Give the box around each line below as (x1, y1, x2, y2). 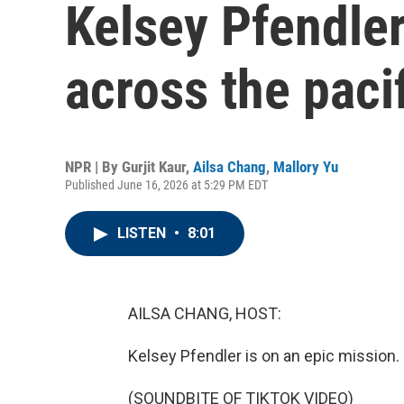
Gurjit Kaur (122, 158, 186, 176)
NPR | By (65, 158, 122, 176)
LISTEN (117, 225, 170, 242)
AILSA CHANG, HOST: (128, 304, 281, 323)
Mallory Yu (273, 158, 338, 176)
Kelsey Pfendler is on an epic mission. (128, 346, 399, 365)
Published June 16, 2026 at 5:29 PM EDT (65, 178, 268, 192)
